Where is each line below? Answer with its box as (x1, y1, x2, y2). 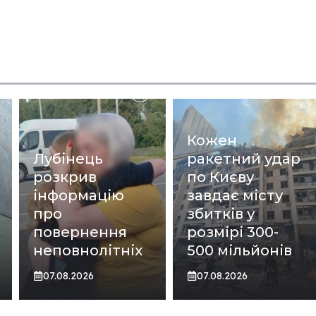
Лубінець (33, 150, 104, 167)
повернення (33, 223, 128, 241)
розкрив (33, 168, 97, 186)
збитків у (187, 205, 255, 222)
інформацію (33, 186, 125, 204)
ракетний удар (187, 150, 301, 167)
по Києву (187, 168, 255, 186)
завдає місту (187, 186, 284, 204)
